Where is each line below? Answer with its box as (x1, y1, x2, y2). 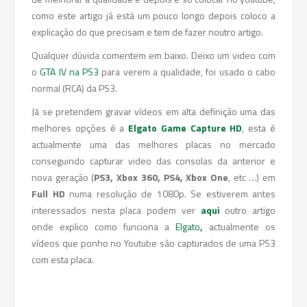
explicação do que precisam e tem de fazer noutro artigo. (32, 25, 263, 39)
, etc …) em (228, 170, 276, 184)
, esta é (242, 121, 276, 135)
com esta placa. (32, 252, 94, 267)
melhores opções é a (32, 121, 129, 135)
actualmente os (209, 219, 275, 234)
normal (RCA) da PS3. (32, 81, 117, 95)
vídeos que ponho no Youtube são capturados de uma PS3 (32, 236, 275, 250)
